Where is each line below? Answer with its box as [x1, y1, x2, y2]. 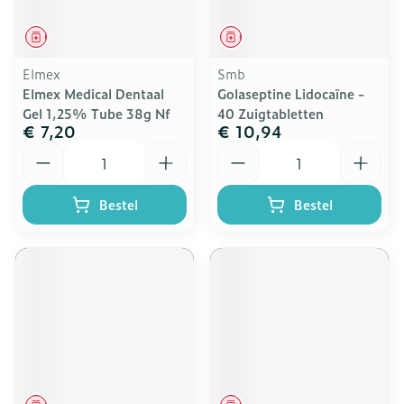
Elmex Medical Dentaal [23, 84, 164, 103]
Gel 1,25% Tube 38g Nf [23, 104, 170, 123]
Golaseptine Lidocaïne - [217, 84, 364, 103]
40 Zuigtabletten [217, 104, 324, 123]
